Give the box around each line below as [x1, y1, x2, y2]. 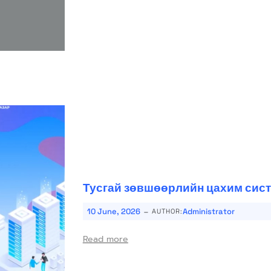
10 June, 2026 [87, 206, 140, 217]
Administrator [182, 206, 235, 217]
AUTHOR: [151, 207, 183, 216]
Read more [82, 233, 128, 246]
